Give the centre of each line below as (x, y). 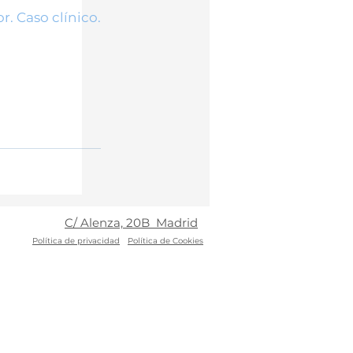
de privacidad (91, 241)
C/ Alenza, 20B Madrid (131, 223)
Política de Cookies (165, 241)
